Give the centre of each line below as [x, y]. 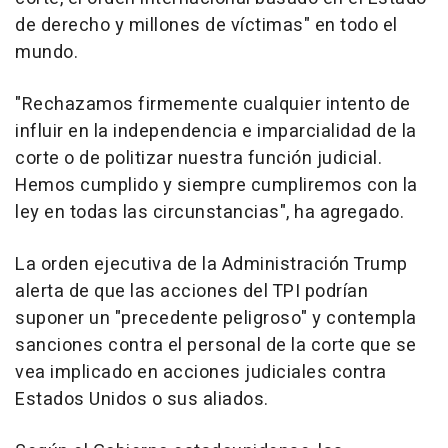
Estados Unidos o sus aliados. [142, 400]
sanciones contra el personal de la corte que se [216, 346]
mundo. [46, 53]
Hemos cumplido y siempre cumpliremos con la [216, 186]
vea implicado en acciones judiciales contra [201, 373]
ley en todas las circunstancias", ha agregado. [209, 213]
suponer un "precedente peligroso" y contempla [216, 319]
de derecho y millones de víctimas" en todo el [206, 26]
